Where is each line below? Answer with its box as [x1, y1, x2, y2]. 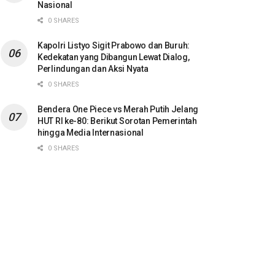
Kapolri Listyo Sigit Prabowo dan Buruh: [37, 40, 190, 50]
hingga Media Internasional [37, 127, 144, 137]
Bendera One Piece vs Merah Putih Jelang [37, 104, 199, 114]
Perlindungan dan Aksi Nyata [37, 63, 149, 74]
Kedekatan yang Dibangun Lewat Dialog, [37, 52, 190, 62]
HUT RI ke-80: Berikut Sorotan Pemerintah [37, 115, 197, 126]
